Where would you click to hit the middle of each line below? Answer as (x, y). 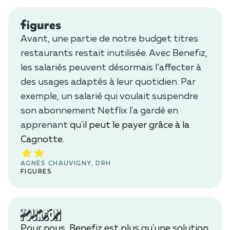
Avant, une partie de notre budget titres (109, 39)
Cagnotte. (42, 139)
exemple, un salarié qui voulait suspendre (109, 96)
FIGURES (36, 172)
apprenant (44, 125)
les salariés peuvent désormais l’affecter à (111, 68)
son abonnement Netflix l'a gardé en (99, 111)
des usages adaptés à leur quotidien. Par (108, 82)
